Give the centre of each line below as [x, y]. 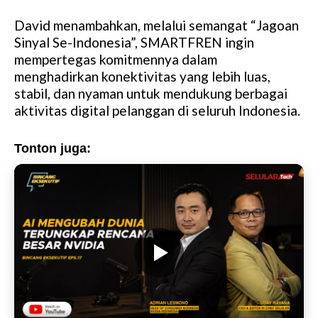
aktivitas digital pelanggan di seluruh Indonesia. [157, 111]
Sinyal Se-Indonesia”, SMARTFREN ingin [134, 43]
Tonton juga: [53, 149]
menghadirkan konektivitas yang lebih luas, [142, 77]
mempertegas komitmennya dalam [116, 60]
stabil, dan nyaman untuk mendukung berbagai [151, 94]
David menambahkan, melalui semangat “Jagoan [157, 26]
